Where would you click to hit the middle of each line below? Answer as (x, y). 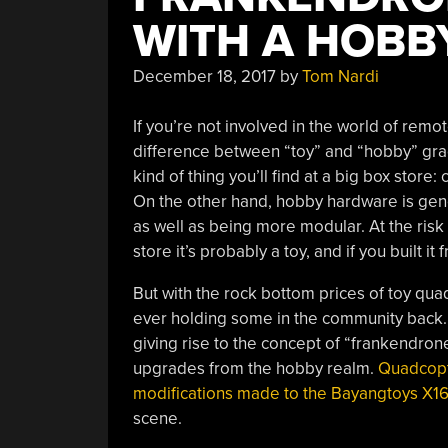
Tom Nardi (340, 76)
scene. (157, 418)
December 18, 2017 (204, 76)
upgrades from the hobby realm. (255, 368)
